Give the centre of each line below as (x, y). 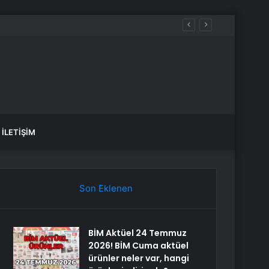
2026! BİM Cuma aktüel (139, 246)
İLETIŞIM (19, 132)
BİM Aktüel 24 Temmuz (138, 233)
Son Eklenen (106, 188)
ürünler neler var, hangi (139, 258)
